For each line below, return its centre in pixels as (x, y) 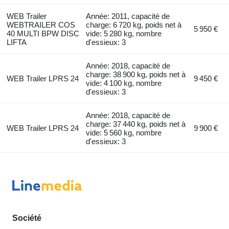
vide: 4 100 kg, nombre (124, 83)
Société (27, 218)
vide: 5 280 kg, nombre (124, 33)
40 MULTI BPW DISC (43, 33)
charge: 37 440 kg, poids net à (136, 124)
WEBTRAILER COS (41, 25)
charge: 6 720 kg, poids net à (134, 25)
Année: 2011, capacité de (128, 16)
